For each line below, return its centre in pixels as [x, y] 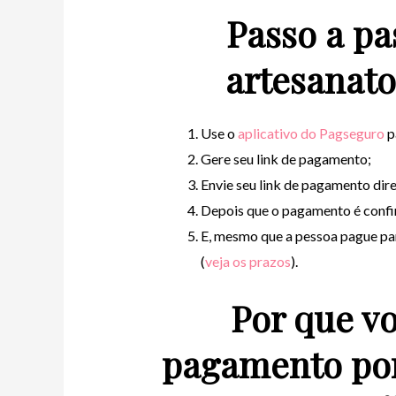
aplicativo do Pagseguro [311, 133]
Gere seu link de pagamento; [286, 158]
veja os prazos [247, 261]
